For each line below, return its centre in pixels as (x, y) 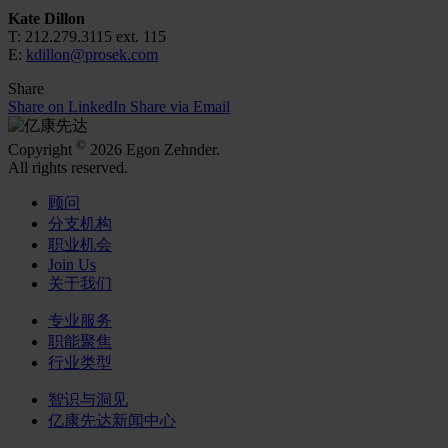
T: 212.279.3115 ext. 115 (87, 37)
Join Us (72, 265)
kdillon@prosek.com (92, 55)
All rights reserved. (68, 168)
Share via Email (180, 107)
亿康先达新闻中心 (112, 421)
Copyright (42, 150)
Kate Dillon (46, 19)
